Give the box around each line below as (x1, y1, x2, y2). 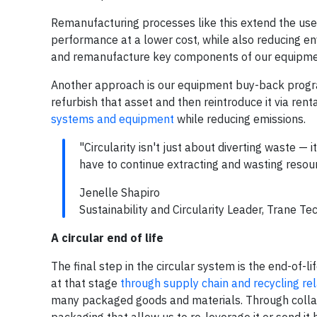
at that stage (51, 275, 120, 290)
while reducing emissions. (174, 111, 306, 126)
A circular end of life (51, 230, 163, 245)
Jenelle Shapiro (79, 185, 160, 200)
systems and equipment (51, 111, 174, 126)
